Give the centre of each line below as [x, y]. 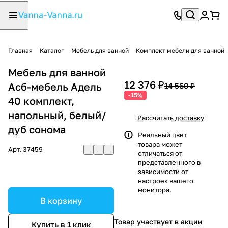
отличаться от [160, 153]
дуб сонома [37, 129]
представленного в [169, 162]
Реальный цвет [162, 135]
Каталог [52, 50]
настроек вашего [166, 180]
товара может [160, 144]
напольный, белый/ [57, 115]
